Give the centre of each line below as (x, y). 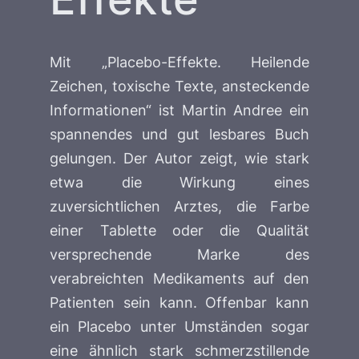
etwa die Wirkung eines (179, 182)
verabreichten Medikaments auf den (179, 278)
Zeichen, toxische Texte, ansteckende (179, 86)
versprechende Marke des (179, 254)
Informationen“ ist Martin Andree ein (179, 110)
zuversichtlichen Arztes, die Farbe (179, 206)
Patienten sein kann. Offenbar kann (179, 303)
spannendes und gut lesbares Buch (179, 134)
